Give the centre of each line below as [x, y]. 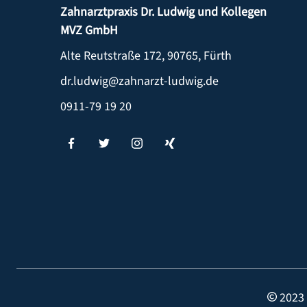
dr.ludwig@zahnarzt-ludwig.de [139, 81]
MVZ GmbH [89, 30]
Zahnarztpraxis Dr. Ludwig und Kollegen [163, 12]
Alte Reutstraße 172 [111, 56]
